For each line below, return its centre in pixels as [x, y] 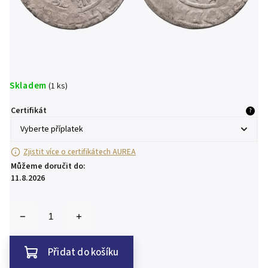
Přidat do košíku [83, 252]
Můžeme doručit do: [48, 166]
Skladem [28, 86]
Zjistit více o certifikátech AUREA [80, 152]
